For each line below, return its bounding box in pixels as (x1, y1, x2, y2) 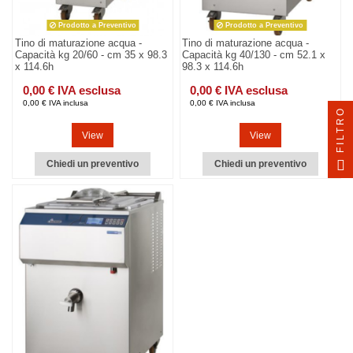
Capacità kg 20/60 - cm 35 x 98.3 (14, 49, 167, 61)
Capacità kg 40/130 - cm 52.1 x (182, 49, 326, 61)
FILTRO (335, 106, 346, 153)
